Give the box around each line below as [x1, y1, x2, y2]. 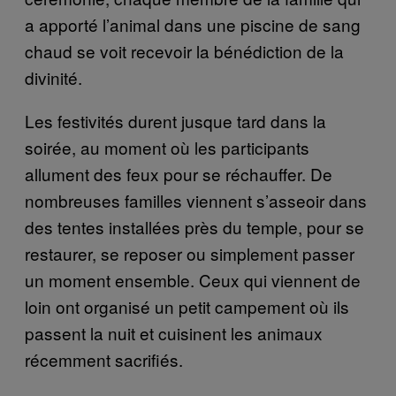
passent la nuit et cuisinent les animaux [25, 320, 323, 345]
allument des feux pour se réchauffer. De [25, 161, 332, 186]
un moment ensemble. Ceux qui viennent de [25, 267, 361, 292]
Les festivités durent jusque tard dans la [25, 108, 326, 133]
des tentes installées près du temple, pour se [25, 214, 364, 239]
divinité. [25, 65, 82, 89]
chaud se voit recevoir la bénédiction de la [25, 38, 344, 63]
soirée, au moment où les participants [25, 134, 309, 159]
